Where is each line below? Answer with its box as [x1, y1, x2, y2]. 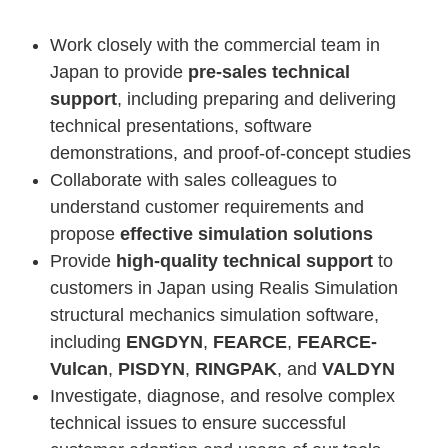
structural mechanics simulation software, [50, 305, 379, 325]
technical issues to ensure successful [50, 413, 346, 433]
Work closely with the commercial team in [50, 35, 380, 55]
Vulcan [50, 359, 108, 379]
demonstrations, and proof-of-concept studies [50, 143, 411, 163]
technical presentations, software [50, 116, 312, 136]
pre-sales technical [188, 62, 350, 82]
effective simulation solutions [120, 224, 373, 244]
